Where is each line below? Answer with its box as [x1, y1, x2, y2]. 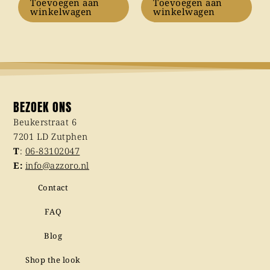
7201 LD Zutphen [13, 130, 88, 142]
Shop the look [25, 254, 81, 266]
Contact [37, 182, 69, 193]
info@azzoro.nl [25, 159, 89, 171]
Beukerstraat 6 [13, 115, 77, 128]
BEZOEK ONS [13, 97, 72, 116]
